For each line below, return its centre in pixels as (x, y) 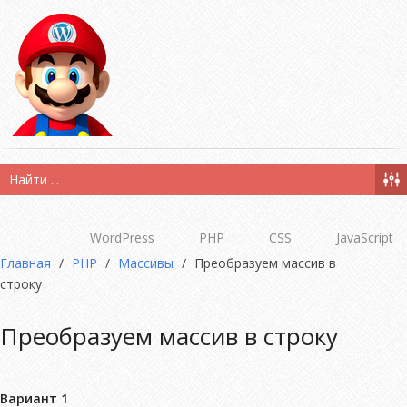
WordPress (122, 238)
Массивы (146, 263)
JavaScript (365, 238)
